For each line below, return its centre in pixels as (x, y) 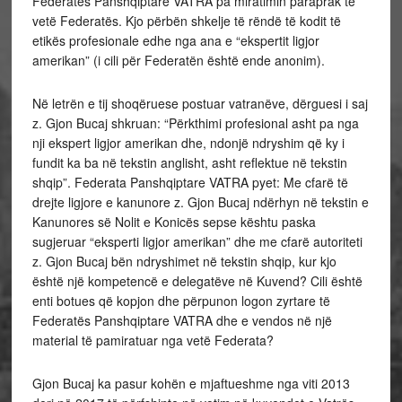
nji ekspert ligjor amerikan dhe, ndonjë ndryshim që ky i (188, 143)
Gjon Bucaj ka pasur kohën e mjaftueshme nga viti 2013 (191, 383)
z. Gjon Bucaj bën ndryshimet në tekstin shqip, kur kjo (184, 261)
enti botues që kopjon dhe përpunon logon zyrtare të (181, 301)
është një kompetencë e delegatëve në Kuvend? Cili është (197, 281)
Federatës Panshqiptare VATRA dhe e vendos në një (182, 320)
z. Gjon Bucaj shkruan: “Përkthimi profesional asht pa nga (195, 123)
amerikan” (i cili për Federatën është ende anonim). (178, 60)
